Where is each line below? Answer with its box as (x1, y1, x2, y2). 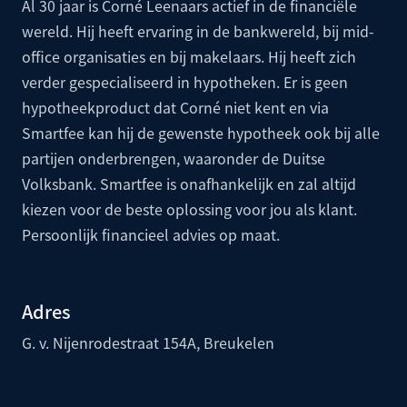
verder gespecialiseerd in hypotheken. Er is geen (22, 70, 348, 93)
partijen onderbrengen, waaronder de (22, 146, 283, 169)
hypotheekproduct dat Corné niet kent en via (22, 95, 329, 118)
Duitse (283, 146, 325, 169)
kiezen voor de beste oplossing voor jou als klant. (22, 197, 357, 220)
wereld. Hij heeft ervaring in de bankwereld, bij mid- (22, 19, 374, 42)
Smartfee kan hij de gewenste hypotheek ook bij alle (22, 121, 380, 144)
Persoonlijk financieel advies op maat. (22, 223, 283, 245)
